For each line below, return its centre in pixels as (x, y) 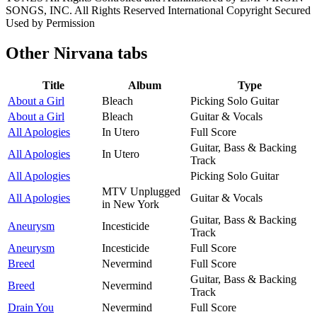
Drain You (31, 307)
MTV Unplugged (141, 191)
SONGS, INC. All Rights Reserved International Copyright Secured (158, 10)
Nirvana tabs (100, 53)
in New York (131, 204)
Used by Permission (50, 23)
